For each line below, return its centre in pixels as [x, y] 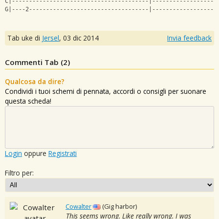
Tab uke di [25, 38]
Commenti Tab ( [34, 62]
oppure [35, 153]
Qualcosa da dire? [35, 81]
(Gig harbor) [120, 206]
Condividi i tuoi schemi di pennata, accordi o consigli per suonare [106, 91]
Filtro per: [19, 173]
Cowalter [79, 206]
